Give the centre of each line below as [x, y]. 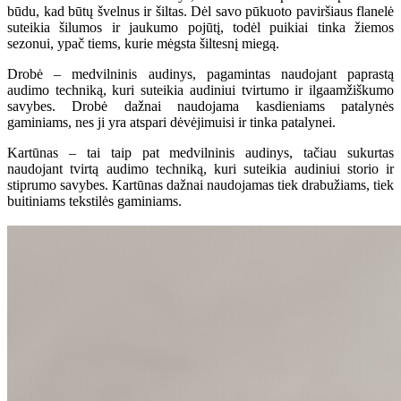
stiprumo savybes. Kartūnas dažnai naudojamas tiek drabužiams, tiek [200, 184]
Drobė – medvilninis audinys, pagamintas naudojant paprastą [200, 73]
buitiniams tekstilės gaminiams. [94, 200]
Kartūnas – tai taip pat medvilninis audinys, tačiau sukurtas [200, 152]
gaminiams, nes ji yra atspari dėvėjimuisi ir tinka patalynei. [171, 122]
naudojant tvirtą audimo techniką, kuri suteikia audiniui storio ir [200, 168]
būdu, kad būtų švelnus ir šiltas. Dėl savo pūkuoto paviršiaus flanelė [200, 11]
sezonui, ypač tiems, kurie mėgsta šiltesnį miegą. [143, 43]
